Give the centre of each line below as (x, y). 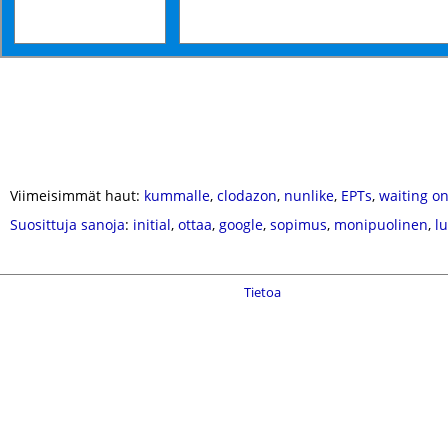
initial (152, 224)
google (241, 224)
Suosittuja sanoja (67, 224)
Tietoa (262, 292)
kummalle (177, 195)
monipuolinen (381, 224)
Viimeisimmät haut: (77, 195)
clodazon (247, 195)
